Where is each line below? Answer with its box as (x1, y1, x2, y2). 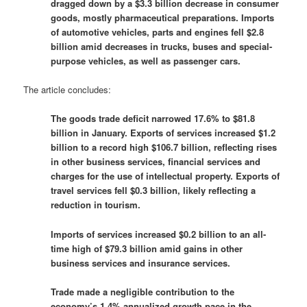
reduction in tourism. (51, 198, 141, 212)
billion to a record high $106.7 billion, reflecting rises (51, 140, 278, 154)
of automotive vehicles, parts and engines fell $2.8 (51, 25, 265, 39)
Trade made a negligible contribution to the (51, 284, 235, 298)
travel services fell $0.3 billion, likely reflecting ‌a (51, 184, 256, 197)
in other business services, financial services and (51, 155, 261, 169)
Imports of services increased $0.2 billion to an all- (51, 227, 267, 241)
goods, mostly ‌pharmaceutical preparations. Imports (51, 11, 275, 25)
